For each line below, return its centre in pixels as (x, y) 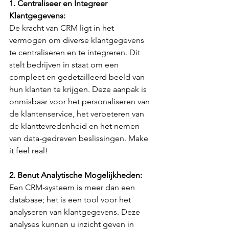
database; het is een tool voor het (71, 200)
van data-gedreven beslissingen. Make (80, 139)
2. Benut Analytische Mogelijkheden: (76, 175)
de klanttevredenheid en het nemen (75, 126)
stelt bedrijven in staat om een (65, 65)
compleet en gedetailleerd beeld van (78, 77)
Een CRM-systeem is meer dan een (73, 188)
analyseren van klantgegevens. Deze (76, 212)
